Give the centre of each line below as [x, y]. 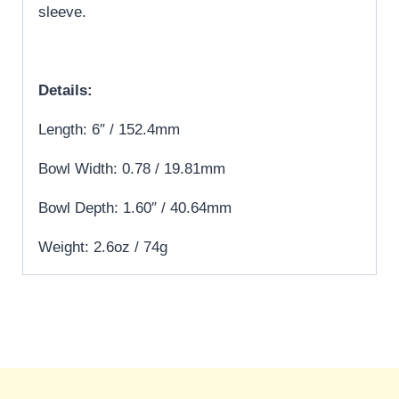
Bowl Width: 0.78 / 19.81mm [132, 168]
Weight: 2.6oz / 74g [103, 247]
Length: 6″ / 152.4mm [109, 129]
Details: [65, 90]
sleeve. [62, 12]
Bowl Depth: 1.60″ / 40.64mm [135, 208]
